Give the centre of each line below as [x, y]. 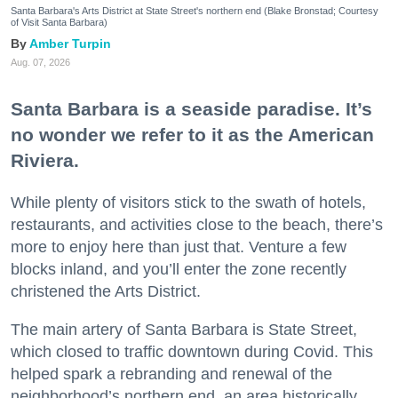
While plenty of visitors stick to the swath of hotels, [188, 203]
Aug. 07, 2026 [40, 63]
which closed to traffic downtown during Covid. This [192, 352]
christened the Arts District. [106, 292]
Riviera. [45, 161]
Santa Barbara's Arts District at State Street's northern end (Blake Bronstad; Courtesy [195, 11]
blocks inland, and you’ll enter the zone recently [179, 270]
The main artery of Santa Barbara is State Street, [184, 330]
